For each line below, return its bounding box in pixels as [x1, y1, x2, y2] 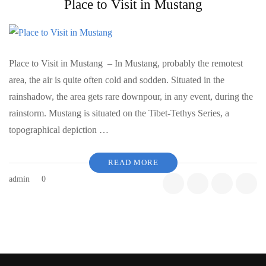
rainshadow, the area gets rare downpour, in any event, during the [9, 91, 253, 102]
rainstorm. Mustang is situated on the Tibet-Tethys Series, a [9, 107, 229, 118]
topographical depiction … [9, 124, 109, 135]
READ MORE [107, 157, 159, 167]
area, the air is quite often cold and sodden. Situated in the [9, 74, 224, 85]
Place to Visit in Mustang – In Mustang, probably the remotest [9, 58, 243, 68]
